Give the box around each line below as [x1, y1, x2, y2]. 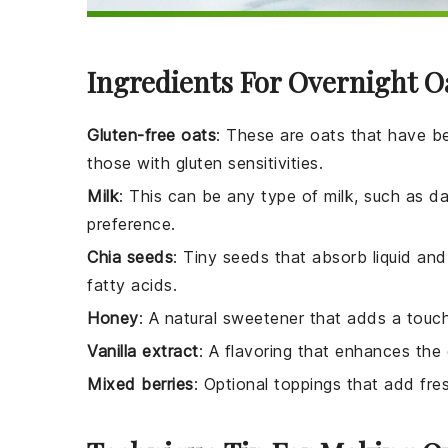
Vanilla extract [87, 341, 199, 362]
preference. [87, 214, 176, 235]
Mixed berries [87, 374, 194, 395]
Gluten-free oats [87, 125, 216, 146]
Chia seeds [87, 247, 173, 268]
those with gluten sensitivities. [87, 153, 323, 174]
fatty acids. [87, 275, 177, 296]
